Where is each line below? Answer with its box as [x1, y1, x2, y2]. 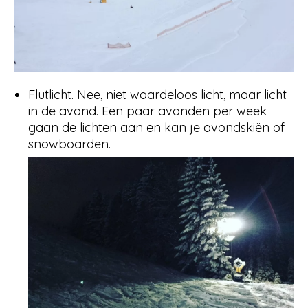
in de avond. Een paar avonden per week [28, 102, 267, 119]
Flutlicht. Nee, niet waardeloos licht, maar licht [28, 86, 287, 102]
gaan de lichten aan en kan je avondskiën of [28, 119, 285, 135]
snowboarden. [28, 135, 114, 152]
